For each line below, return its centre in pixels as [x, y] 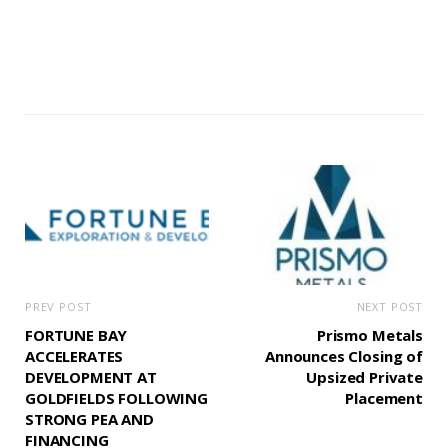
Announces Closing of [344, 356]
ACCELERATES [74, 356]
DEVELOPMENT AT [91, 377]
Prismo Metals [369, 335]
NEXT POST [389, 307]
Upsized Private [364, 377]
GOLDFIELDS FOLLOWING [117, 398]
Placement [384, 398]
